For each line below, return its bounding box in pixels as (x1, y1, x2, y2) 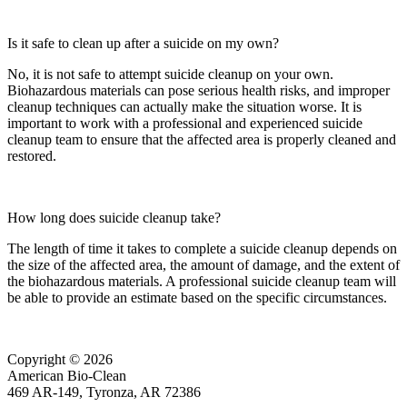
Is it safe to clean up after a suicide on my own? (7, 35, 279, 52)
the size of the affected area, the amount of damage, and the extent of (7, 257, 400, 273)
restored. (7, 148, 56, 164)
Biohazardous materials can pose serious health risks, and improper (7, 83, 390, 99)
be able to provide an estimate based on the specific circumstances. (7, 290, 387, 306)
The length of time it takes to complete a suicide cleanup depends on (7, 241, 397, 257)
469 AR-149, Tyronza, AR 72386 (7, 384, 201, 401)
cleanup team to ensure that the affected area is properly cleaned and (7, 132, 396, 148)
